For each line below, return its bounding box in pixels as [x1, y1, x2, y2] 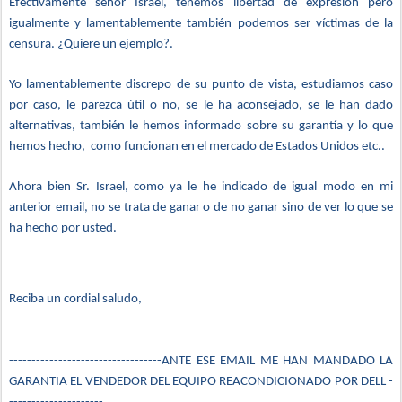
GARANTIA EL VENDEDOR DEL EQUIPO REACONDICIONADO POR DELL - [9, 375, 393, 389]
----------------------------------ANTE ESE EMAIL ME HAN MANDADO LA [9, 354, 393, 368]
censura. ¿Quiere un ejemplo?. [9, 38, 173, 51]
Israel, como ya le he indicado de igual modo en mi [95, 180, 394, 194]
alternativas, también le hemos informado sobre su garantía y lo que [9, 119, 393, 133]
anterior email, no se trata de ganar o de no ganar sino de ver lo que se [9, 201, 393, 214]
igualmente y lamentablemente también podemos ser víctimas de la [9, 17, 393, 31]
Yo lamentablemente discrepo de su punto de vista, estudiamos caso [9, 78, 393, 92]
